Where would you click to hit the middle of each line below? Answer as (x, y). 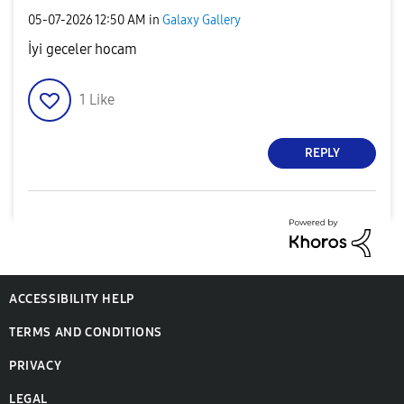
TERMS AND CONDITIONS (86, 333)
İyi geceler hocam (83, 49)
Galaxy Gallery (202, 21)
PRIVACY (36, 366)
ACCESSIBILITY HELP (72, 299)
